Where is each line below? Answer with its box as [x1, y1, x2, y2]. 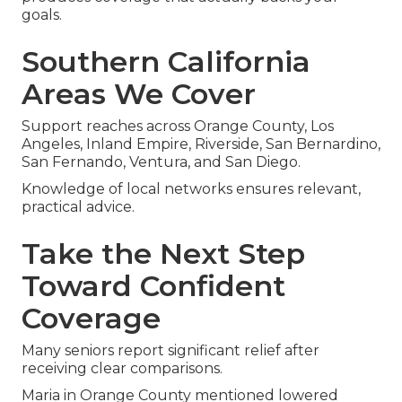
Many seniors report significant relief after [22, 341, 319, 359]
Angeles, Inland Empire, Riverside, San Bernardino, [22, 135, 380, 153]
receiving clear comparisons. [22, 359, 223, 377]
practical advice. [22, 197, 135, 215]
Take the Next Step [22, 235, 305, 271]
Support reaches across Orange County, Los [22, 117, 334, 135]
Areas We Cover [22, 75, 256, 111]
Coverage [22, 300, 161, 336]
